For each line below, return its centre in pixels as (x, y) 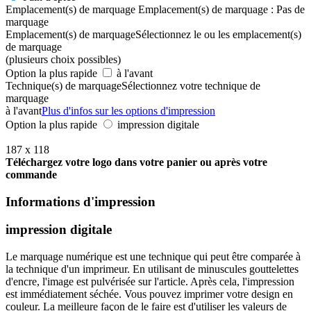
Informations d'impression (81, 201)
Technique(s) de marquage (64, 85)
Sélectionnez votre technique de (191, 85)
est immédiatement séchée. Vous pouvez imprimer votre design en (149, 294)
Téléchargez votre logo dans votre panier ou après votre (136, 162)
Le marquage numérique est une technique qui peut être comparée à (153, 256)
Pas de (291, 9)
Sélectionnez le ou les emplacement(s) (218, 34)
